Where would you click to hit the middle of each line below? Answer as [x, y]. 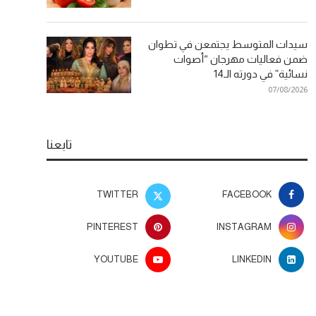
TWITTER [118, 194]
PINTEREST [113, 226]
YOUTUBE [116, 259]
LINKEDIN [252, 259]
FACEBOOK [247, 194]
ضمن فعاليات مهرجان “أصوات [241, 59]
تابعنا [59, 144]
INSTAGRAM [244, 226]
